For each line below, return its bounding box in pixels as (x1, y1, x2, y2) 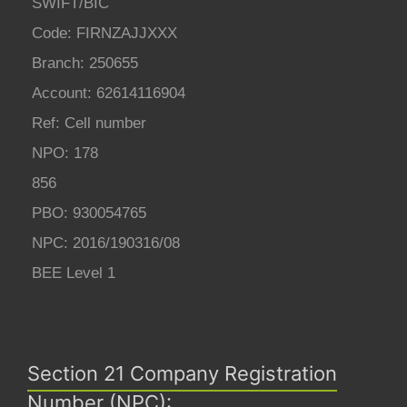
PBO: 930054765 (32, 203, 146, 222)
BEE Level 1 (32, 263, 115, 282)
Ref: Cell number (32, 114, 146, 132)
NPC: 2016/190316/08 (32, 233, 180, 252)
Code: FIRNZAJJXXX (32, 24, 177, 42)
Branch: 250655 (32, 54, 138, 72)
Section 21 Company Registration (27, 361, 337, 385)
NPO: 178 (32, 144, 98, 162)
